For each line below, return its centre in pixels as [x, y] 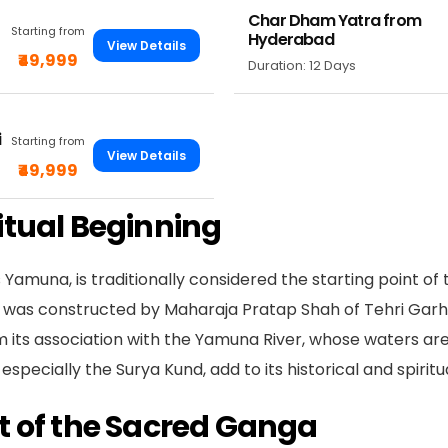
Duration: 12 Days [302, 65]
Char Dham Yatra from [334, 20]
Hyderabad [291, 39]
